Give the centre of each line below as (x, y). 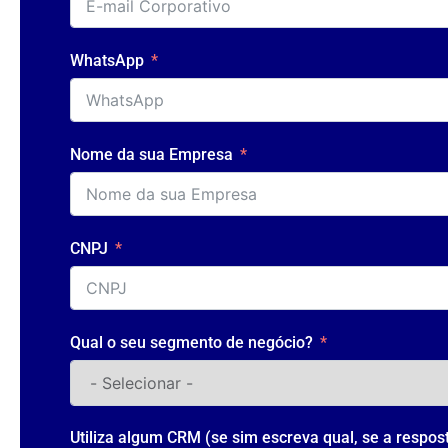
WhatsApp (107, 61)
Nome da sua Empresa (151, 154)
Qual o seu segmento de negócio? (191, 342)
